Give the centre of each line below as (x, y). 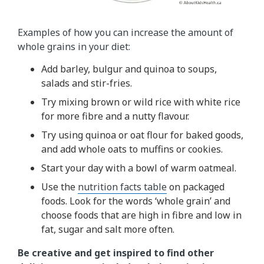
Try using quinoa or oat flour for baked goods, (142, 135)
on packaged (196, 187)
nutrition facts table (122, 187)
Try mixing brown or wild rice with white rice (141, 102)
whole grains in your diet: (74, 46)
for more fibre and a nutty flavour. (115, 116)
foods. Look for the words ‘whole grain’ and (136, 201)
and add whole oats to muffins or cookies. (132, 149)
